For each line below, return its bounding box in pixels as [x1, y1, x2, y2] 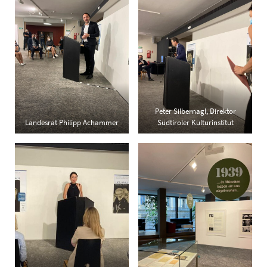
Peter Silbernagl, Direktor [154, 106, 236, 116]
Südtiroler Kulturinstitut [157, 117, 234, 128]
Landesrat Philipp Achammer [25, 117, 119, 128]
